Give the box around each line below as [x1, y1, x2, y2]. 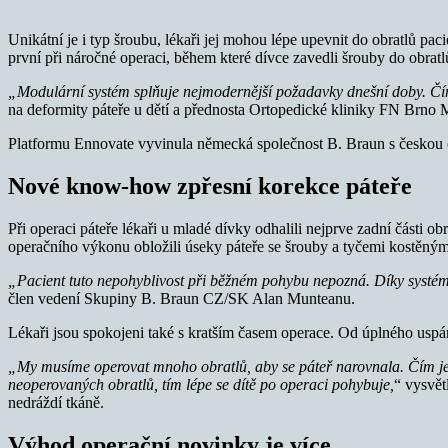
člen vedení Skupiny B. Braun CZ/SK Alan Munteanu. [8, 289, 355, 307]
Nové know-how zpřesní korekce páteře [8, 172, 412, 199]
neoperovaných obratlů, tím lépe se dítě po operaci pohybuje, [8, 375, 394, 393]
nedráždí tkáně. [8, 393, 104, 411]
